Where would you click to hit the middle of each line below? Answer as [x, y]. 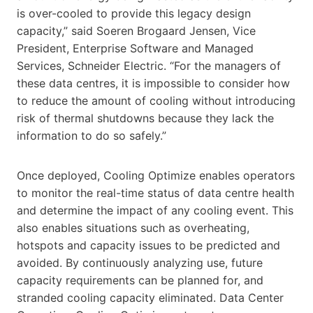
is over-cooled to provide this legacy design [134, 13]
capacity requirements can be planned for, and [140, 280]
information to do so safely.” [92, 135]
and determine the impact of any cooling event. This [155, 210]
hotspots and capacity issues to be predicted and [148, 245]
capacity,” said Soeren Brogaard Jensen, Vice [136, 30]
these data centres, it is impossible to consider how [153, 83]
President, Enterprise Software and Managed [135, 48]
